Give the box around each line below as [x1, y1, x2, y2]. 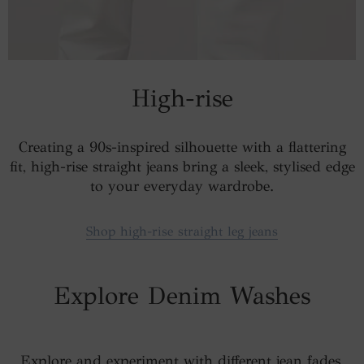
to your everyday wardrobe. [90, 176, 274, 195]
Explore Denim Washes [54, 280, 310, 310]
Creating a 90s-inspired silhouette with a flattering [18, 137, 346, 156]
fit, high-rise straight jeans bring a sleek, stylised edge [9, 157, 355, 175]
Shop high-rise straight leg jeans [86, 223, 278, 239]
